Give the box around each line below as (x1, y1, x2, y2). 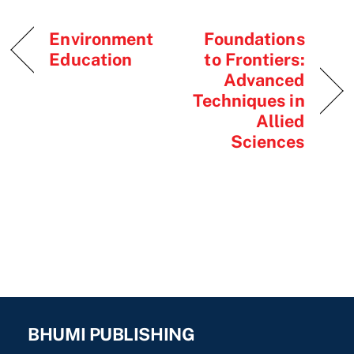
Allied (256, 110, 305, 131)
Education (49, 48, 133, 70)
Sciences (230, 130, 305, 152)
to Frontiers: (204, 48, 305, 70)
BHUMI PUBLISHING (28, 323, 195, 345)
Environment (49, 28, 154, 49)
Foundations (203, 28, 305, 49)
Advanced (223, 69, 305, 90)
